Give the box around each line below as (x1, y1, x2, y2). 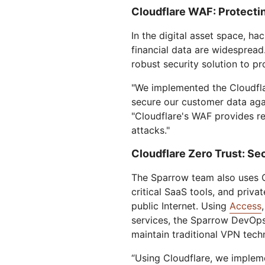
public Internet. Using (131, 199, 230, 212)
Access (230, 199, 261, 212)
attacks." (131, 124, 170, 136)
